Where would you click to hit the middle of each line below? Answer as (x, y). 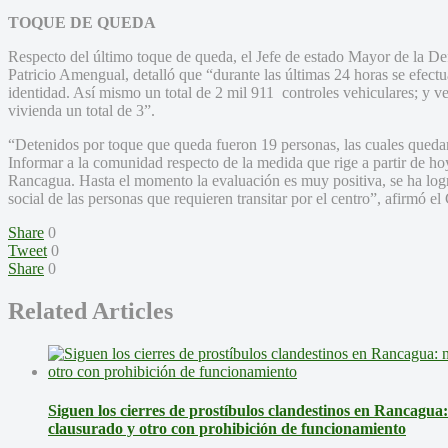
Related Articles (90, 310)
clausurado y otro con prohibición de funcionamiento (227, 428)
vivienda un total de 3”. (81, 110)
